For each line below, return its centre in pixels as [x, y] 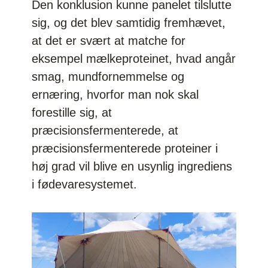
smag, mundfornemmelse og [108, 76]
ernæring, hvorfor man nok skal [115, 94]
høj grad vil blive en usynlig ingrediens [132, 166]
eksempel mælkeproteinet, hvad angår [134, 58]
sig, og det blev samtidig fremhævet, [129, 22]
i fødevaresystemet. [88, 184]
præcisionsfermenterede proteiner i [125, 148]
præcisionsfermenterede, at [105, 130]
